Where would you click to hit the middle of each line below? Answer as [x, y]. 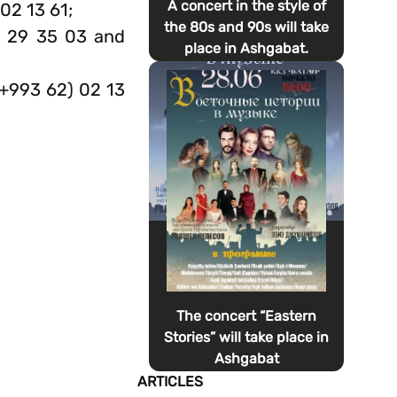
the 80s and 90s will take [247, 27]
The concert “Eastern [247, 316]
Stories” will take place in [247, 337]
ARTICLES [170, 381]
